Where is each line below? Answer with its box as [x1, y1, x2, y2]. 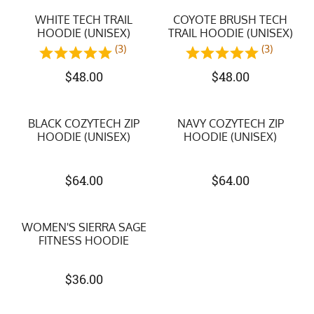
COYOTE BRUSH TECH [173, 13, 287, 27]
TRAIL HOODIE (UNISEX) [168, 26, 293, 40]
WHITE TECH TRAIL [35, 13, 132, 27]
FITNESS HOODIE [39, 233, 129, 247]
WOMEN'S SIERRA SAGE [21, 220, 146, 234]
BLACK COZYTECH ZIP [28, 116, 139, 130]
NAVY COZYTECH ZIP [177, 116, 284, 130]
